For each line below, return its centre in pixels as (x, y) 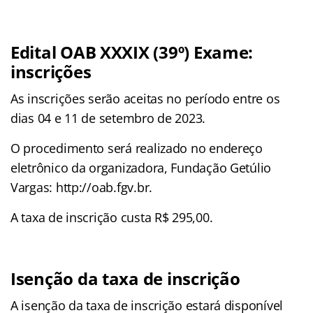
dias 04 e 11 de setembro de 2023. (108, 118)
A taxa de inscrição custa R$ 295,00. (112, 218)
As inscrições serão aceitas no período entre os (145, 99)
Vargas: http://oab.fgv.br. (81, 188)
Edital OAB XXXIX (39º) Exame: (132, 52)
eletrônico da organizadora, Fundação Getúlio (141, 168)
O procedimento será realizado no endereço (137, 148)
